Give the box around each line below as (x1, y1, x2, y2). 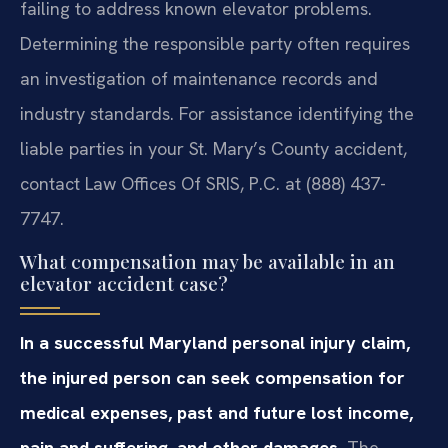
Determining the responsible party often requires (20, 31, 410, 55)
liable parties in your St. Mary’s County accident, (20, 136, 407, 160)
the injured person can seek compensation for (20, 366, 405, 390)
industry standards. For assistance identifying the (20, 101, 414, 125)
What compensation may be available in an (20, 248, 395, 275)
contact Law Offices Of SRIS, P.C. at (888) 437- (20, 171, 386, 195)
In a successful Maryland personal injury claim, (20, 331, 410, 355)
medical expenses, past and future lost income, (20, 401, 413, 425)
